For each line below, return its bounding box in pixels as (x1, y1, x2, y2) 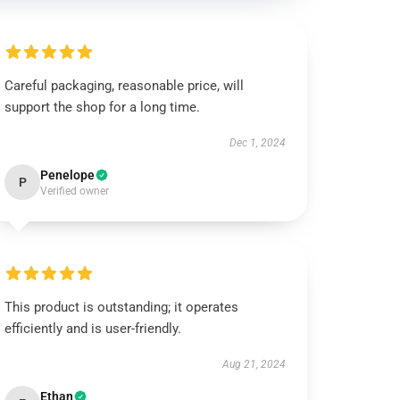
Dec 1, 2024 (229, 137, 286, 149)
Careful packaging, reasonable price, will (4, 78, 245, 94)
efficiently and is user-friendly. (4, 321, 182, 337)
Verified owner (40, 185, 110, 197)
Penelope (40, 168, 96, 182)
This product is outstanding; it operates (4, 299, 239, 315)
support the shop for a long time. (4, 99, 201, 115)
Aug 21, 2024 (221, 358, 286, 371)
